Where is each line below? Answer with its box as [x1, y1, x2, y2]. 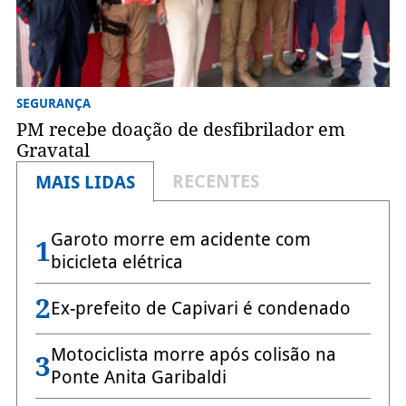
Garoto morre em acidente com [50, 228, 311, 251]
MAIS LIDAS [34, 171, 135, 194]
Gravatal [15, 140, 90, 162]
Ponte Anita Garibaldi [50, 366, 227, 389]
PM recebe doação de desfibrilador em [15, 119, 345, 141]
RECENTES [171, 170, 259, 193]
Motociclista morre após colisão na [50, 343, 336, 366]
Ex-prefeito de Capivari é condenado [50, 297, 351, 320]
